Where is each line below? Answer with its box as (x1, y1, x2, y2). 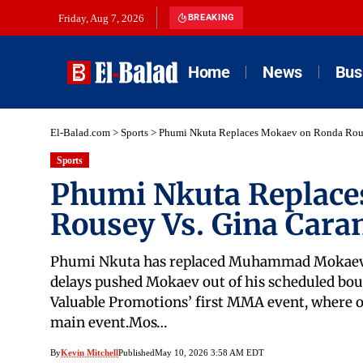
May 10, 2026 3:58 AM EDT (155, 348, 264, 358)
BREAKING (187, 12, 235, 23)
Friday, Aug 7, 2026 (58, 12, 144, 24)
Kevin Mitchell (61, 348, 118, 358)
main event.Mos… (50, 314, 167, 332)
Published (118, 348, 155, 358)
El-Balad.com (50, 126, 110, 139)
